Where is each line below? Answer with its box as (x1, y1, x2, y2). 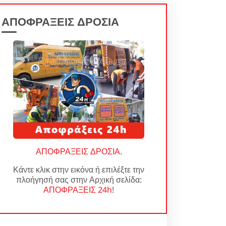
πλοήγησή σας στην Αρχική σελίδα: (16, 174, 142, 185)
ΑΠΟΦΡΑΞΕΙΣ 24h (43, 184, 112, 195)
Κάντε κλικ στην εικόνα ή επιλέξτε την (13, 164, 144, 175)
